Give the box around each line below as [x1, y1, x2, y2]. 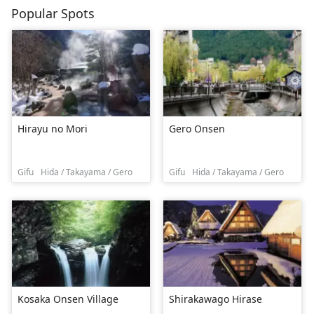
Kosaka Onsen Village [18, 292, 118, 306]
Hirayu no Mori [18, 122, 88, 136]
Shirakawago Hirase [169, 292, 263, 306]
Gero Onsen [169, 122, 226, 136]
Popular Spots [11, 4, 95, 22]
